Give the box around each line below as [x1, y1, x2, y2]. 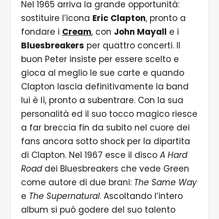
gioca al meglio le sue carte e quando [21, 67, 184, 79]
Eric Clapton [92, 12, 146, 24]
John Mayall [113, 26, 167, 38]
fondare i [21, 26, 62, 38]
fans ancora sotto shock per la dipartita [21, 135, 190, 148]
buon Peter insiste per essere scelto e [21, 53, 179, 66]
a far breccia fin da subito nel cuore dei [21, 122, 190, 134]
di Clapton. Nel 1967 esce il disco [21, 149, 160, 161]
